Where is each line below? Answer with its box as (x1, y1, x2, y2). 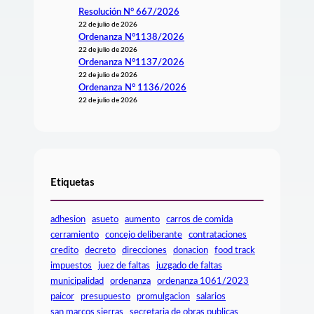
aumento (125, 214, 160, 224)
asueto (92, 214, 118, 224)
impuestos (50, 260, 92, 271)
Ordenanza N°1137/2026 (78, 58, 184, 67)
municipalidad (50, 275, 104, 286)
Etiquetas (50, 177, 95, 188)
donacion (173, 245, 208, 255)
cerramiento (50, 229, 99, 240)
